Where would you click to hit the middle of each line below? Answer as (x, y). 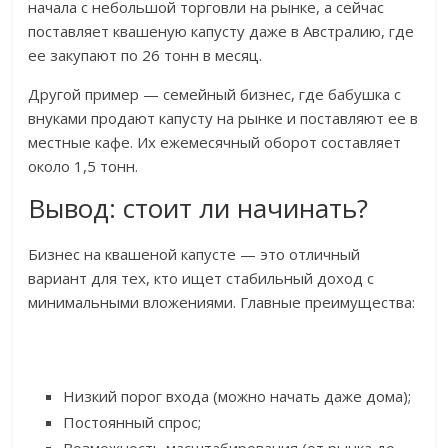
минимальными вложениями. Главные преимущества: (222, 302)
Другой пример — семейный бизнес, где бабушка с (215, 94)
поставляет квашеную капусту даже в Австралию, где (221, 31)
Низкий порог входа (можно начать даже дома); (237, 396)
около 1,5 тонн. (83, 166)
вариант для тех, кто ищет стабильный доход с (201, 278)
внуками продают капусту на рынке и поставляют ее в (223, 118)
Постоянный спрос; (132, 422)
